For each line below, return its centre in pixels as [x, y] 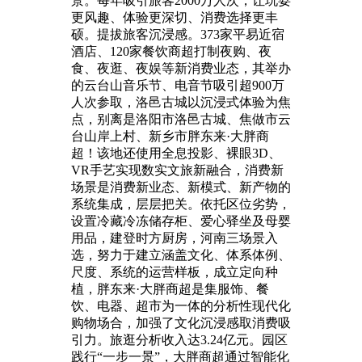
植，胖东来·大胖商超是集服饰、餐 [170, 288]
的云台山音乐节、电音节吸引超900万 [178, 85]
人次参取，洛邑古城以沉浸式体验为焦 [181, 102]
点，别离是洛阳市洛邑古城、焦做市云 [181, 119]
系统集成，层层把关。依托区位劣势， [181, 204]
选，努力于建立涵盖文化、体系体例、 [181, 255]
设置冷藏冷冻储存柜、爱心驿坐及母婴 [181, 221]
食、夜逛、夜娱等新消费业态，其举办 [181, 68]
